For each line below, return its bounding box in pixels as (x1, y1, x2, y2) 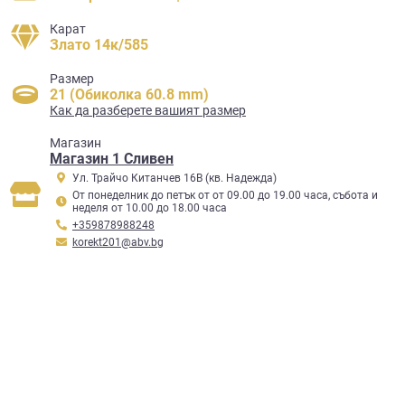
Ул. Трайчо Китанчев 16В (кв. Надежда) (72, 172, 277, 184)
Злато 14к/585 (50, 36, 148, 53)
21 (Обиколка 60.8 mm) (50, 86, 209, 103)
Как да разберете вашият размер (50, 103, 246, 118)
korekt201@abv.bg (72, 236, 164, 249)
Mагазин (50, 136, 101, 150)
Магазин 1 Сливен (50, 150, 174, 167)
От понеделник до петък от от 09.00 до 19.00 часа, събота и (72, 189, 378, 202)
